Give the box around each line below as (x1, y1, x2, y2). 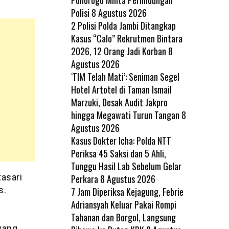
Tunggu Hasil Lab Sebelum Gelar (71, 159, 181, 173)
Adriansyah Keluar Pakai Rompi (71, 197, 176, 211)
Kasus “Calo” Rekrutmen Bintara (71, 31, 182, 45)
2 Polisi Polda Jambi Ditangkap (71, 18, 176, 32)
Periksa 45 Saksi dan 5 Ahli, (71, 146, 166, 160)
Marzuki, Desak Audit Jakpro (71, 95, 168, 109)
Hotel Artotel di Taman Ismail (71, 82, 172, 96)
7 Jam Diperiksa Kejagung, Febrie (71, 185, 184, 198)
